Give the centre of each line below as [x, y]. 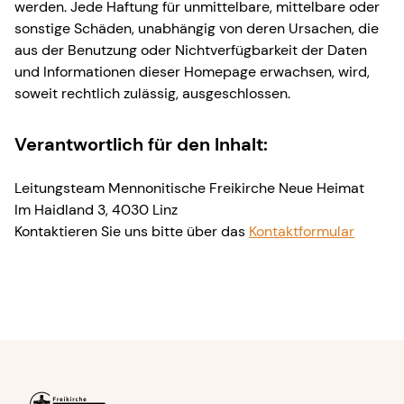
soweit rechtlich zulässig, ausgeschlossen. [152, 93]
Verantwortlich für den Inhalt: [141, 144]
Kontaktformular [302, 231]
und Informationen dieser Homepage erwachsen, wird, [192, 71]
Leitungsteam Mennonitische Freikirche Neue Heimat [189, 188]
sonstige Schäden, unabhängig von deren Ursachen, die [197, 28]
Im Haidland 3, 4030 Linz [96, 209]
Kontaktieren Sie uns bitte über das [132, 231]
